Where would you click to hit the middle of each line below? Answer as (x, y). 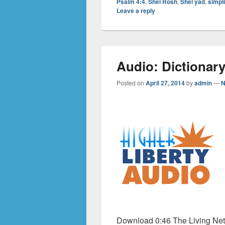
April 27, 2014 (165, 83)
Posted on (131, 83)
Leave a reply (136, 11)
